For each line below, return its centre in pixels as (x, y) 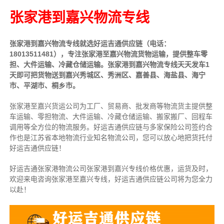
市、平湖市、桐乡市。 (44, 85)
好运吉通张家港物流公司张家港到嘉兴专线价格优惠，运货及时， (111, 168)
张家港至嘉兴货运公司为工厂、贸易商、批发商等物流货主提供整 (111, 106)
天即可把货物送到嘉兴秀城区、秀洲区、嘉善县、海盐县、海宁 (107, 75)
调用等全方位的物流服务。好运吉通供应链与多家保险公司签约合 (111, 127)
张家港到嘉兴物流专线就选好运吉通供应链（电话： (90, 43)
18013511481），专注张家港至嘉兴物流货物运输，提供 (98, 54)
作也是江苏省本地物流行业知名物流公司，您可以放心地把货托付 (111, 137)
